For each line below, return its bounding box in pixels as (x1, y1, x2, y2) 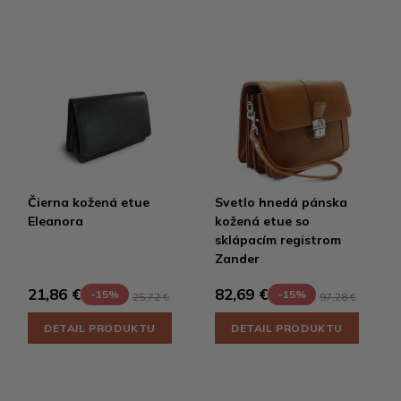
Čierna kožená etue (28, 193, 149, 210)
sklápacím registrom (215, 231, 341, 248)
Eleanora (28, 212, 83, 229)
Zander (215, 250, 260, 267)
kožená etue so (215, 212, 310, 229)
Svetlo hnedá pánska (215, 193, 347, 210)
